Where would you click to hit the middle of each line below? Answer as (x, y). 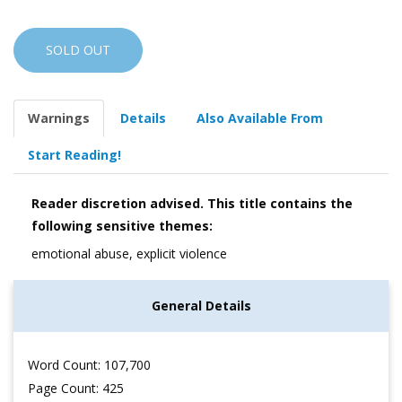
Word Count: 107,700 (89, 365)
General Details (201, 305)
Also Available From (260, 118)
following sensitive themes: (122, 225)
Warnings (59, 118)
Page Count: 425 (76, 389)
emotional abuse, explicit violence (129, 253)
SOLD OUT (78, 49)
